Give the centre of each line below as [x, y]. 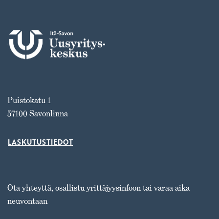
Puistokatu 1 [29, 100]
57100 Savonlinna [38, 114]
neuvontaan [27, 201]
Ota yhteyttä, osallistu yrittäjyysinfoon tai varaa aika [99, 188]
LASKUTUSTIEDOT [40, 142]
